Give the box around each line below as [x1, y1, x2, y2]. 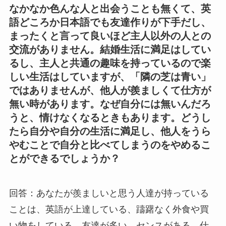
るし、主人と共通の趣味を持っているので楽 [9, 57, 211, 69]
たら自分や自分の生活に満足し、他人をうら [9, 125, 211, 137]
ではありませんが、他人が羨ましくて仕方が [9, 84, 211, 96]
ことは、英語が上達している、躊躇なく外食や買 [9, 204, 209, 215]
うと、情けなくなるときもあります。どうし [9, 111, 211, 123]
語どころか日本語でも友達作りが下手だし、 [9, 16, 211, 28]
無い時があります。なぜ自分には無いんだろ [9, 98, 211, 109]
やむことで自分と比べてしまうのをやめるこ [9, 139, 211, 150]
